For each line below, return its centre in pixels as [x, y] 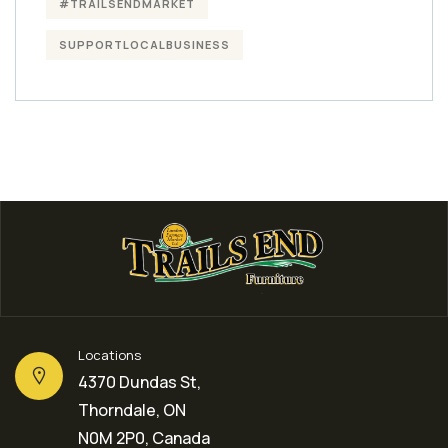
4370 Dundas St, [139, 382]
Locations [109, 355]
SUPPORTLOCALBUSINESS [144, 44]
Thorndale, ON [132, 410]
